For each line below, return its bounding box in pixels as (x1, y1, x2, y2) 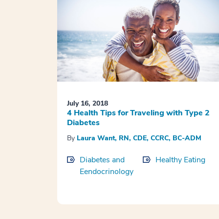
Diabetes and (80, 154, 125, 166)
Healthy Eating (155, 154, 205, 166)
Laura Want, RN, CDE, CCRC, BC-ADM (77, 133, 201, 143)
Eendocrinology (80, 166, 133, 177)
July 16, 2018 (67, 99, 108, 109)
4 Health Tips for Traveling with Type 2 (67, 108, 210, 119)
